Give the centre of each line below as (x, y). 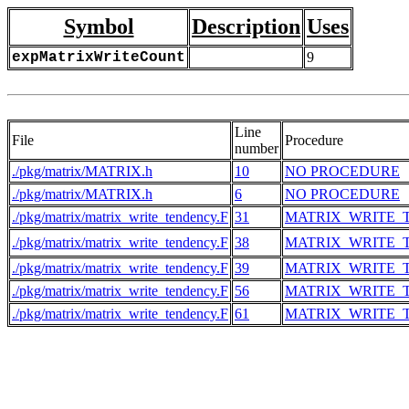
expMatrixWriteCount (99, 58)
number (257, 148)
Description (246, 26)
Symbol (99, 26)
